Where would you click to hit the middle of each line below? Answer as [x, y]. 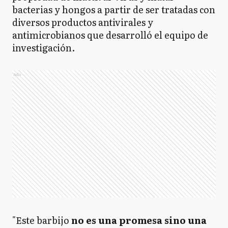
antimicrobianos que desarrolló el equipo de [110, 35]
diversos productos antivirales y [83, 22]
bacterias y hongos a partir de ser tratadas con [114, 9]
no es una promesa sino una [139, 220]
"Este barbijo [42, 220]
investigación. [44, 48]
